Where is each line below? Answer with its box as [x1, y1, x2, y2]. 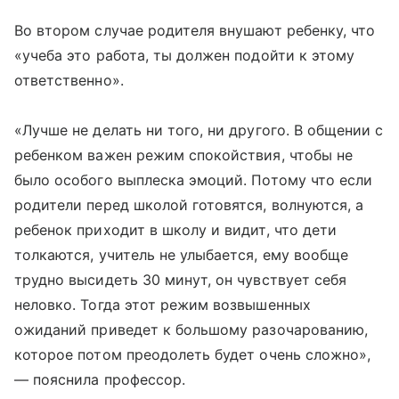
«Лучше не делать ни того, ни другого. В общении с [14, 121, 384, 139]
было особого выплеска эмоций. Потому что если [14, 171, 373, 189]
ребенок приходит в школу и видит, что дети [14, 221, 338, 239]
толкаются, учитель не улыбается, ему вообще [14, 246, 349, 264]
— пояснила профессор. [14, 370, 186, 388]
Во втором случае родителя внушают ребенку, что [14, 21, 376, 39]
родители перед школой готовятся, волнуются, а [14, 196, 364, 214]
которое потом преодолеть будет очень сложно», [14, 346, 371, 363]
